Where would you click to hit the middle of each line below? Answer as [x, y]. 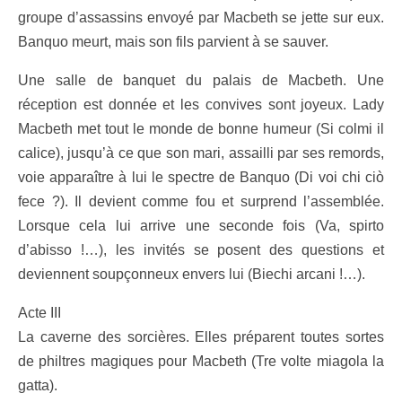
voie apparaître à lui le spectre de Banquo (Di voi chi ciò [201, 177]
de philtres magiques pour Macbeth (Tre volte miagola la [201, 361]
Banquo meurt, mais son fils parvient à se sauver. [173, 41]
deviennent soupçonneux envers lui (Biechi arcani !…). [192, 274]
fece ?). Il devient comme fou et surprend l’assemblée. [201, 201]
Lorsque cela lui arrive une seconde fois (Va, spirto [201, 225]
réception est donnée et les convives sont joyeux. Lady [201, 104]
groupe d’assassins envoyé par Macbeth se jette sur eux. [201, 17]
